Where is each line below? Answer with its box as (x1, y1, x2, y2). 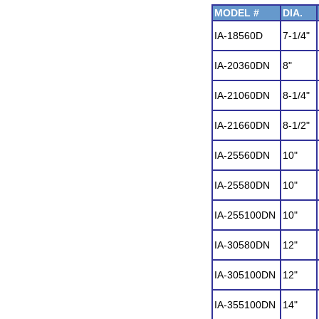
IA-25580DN (214, 179, 270, 191)
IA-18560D (214, 30, 263, 41)
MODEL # (214, 7, 259, 19)
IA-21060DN (214, 90, 270, 101)
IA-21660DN (214, 120, 270, 131)
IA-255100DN (214, 209, 276, 221)
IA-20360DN (214, 60, 270, 71)
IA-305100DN (214, 269, 276, 281)
